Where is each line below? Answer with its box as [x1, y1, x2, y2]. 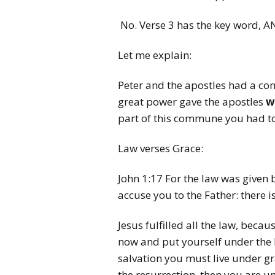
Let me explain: [118, 48, 192, 62]
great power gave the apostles [118, 95, 266, 109]
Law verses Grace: [118, 141, 203, 155]
